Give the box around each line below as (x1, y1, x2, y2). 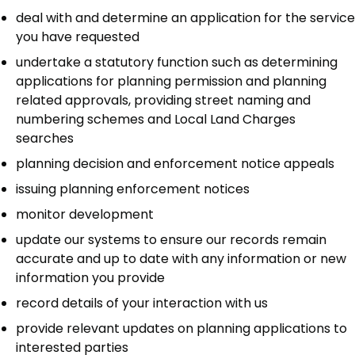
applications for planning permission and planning (16, 72, 326, 91)
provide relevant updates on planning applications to (16, 319, 347, 338)
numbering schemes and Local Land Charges (16, 110, 296, 129)
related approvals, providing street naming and (16, 91, 311, 110)
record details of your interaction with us (16, 294, 268, 313)
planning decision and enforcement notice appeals (16, 155, 334, 174)
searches (16, 129, 74, 148)
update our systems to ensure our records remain (16, 231, 326, 250)
